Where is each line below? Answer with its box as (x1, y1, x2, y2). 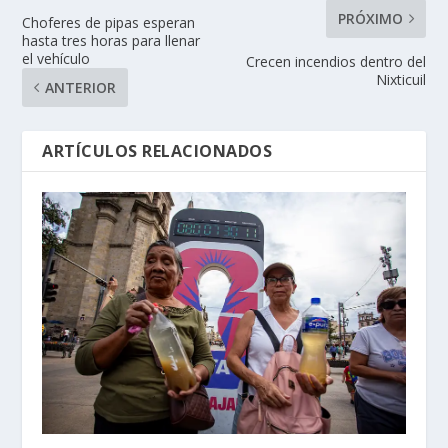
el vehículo (22, 48, 91, 68)
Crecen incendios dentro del (245, 51, 426, 71)
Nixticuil (375, 69, 426, 89)
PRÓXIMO (337, 8, 403, 28)
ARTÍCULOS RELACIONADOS (42, 139, 273, 162)
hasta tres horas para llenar (22, 30, 201, 50)
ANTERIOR (45, 77, 117, 97)
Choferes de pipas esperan (22, 12, 196, 32)
